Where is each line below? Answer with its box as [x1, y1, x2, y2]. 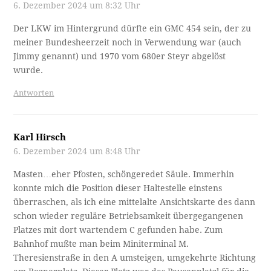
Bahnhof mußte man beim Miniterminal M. [13, 239, 189, 249]
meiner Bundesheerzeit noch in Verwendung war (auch [13, 38, 242, 48]
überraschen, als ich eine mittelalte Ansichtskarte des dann [13, 197, 256, 207]
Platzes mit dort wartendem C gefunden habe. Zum [13, 225, 223, 235]
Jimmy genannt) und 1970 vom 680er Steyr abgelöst [13, 51, 226, 62]
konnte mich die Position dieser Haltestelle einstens [13, 183, 223, 194]
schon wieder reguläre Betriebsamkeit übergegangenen [13, 211, 244, 221]
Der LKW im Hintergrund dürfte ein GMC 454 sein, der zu [13, 24, 252, 34]
